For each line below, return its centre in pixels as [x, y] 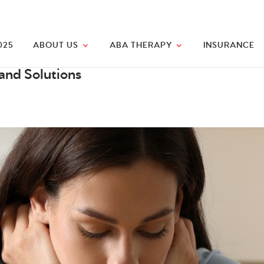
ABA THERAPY [141, 45]
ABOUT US [56, 45]
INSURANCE [229, 45]
